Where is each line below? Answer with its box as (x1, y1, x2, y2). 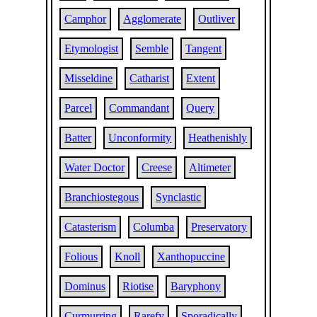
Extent (186, 72, 216, 84)
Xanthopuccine (157, 250, 226, 263)
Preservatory (191, 221, 248, 233)
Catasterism (64, 221, 117, 233)
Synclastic (156, 191, 202, 203)
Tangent (185, 42, 222, 54)
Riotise (122, 280, 154, 292)
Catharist (129, 72, 170, 84)
